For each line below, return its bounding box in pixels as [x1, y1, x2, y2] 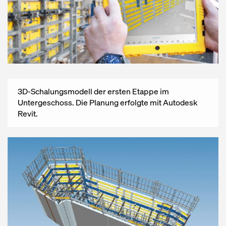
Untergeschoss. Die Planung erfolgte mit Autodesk [18, 97, 198, 108]
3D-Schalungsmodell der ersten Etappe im [18, 86, 169, 97]
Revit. [18, 108, 38, 119]
